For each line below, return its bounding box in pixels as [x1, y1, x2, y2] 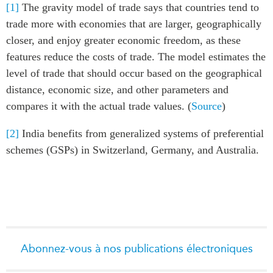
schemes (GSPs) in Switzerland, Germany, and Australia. [6, 143, 259, 156]
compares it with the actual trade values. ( [6, 99, 191, 112]
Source [191, 99, 222, 112]
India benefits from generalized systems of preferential [19, 127, 264, 140]
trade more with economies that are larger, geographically [6, 17, 261, 30]
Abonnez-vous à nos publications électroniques [20, 241, 253, 255]
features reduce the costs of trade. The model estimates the [6, 50, 266, 63]
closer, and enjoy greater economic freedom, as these [6, 34, 241, 46]
